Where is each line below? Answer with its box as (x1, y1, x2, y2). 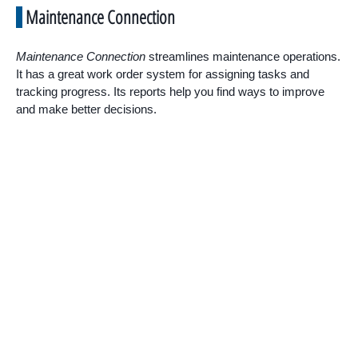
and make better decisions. (16, 102, 157, 117)
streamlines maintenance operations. (145, 50, 340, 64)
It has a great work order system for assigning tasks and (16, 67, 309, 82)
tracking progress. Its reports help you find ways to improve (16, 85, 324, 99)
